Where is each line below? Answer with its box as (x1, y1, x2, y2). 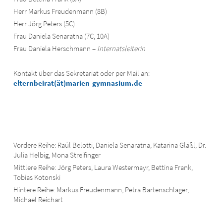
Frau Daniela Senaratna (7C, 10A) (13, 31, 110, 41)
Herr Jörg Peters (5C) (13, 19, 75, 29)
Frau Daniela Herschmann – (13, 44, 97, 54)
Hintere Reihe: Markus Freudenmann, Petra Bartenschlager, (13, 185, 189, 195)
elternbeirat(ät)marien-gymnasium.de (13, 78, 142, 88)
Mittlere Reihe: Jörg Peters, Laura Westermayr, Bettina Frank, (13, 163, 193, 172)
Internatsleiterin (97, 44, 145, 54)
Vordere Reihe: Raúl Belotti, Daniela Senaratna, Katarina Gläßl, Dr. (13, 140, 206, 150)
